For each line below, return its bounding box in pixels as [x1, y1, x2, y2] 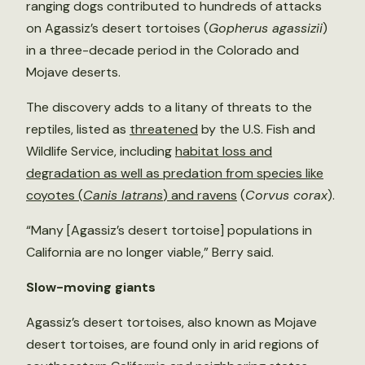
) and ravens [163, 186, 237, 204]
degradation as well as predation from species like [26, 164, 323, 182]
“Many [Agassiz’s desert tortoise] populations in [26, 221, 312, 239]
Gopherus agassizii [209, 19, 323, 37]
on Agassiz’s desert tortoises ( [26, 19, 209, 37]
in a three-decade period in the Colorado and [26, 41, 299, 59]
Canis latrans [83, 186, 163, 204]
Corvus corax [245, 186, 328, 204]
